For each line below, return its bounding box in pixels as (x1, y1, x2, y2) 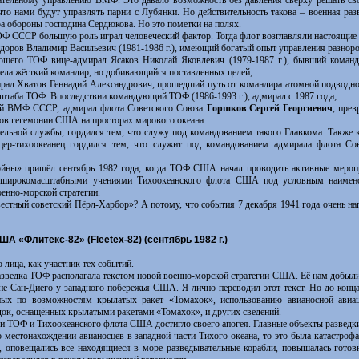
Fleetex (90, 234, 124, 245)
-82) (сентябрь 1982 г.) (123, 234, 228, 245)
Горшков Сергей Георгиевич (206, 103, 333, 114)
